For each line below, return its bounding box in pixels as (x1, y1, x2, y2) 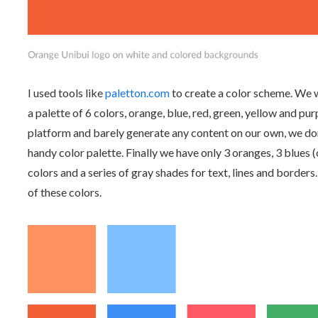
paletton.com (104, 85, 170, 99)
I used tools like (27, 85, 105, 99)
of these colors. (27, 185, 104, 199)
